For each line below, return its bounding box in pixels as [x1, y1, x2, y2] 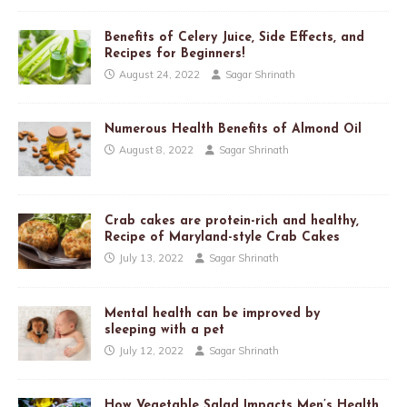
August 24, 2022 [119, 68, 200, 82]
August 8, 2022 [119, 144, 194, 157]
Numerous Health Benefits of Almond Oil [104, 123, 362, 137]
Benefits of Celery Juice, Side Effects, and [104, 31, 364, 45]
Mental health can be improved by [104, 306, 320, 321]
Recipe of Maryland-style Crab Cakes [104, 231, 340, 245]
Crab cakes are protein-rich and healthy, [104, 214, 359, 229]
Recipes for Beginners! [104, 47, 244, 62]
